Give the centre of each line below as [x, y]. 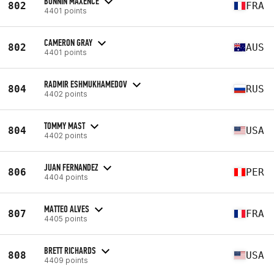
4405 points [66, 218]
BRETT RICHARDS [70, 250]
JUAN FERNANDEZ [71, 167]
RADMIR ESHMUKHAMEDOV [86, 84]
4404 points [66, 177]
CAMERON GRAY [68, 42]
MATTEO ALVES [67, 209]
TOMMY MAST [65, 125]
